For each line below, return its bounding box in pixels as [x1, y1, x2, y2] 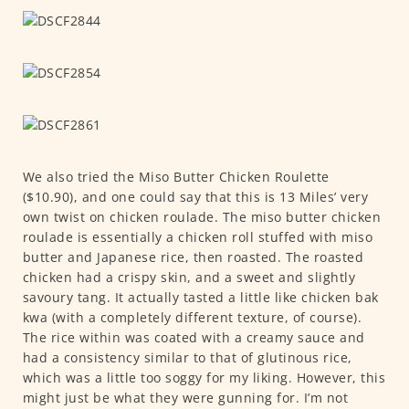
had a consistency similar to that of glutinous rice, [22, 348, 352, 366]
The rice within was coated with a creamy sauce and [22, 328, 365, 346]
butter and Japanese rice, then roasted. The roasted [22, 247, 363, 266]
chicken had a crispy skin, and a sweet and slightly [22, 267, 355, 286]
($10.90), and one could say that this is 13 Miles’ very [22, 187, 368, 205]
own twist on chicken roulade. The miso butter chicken [22, 207, 381, 225]
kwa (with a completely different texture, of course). [22, 308, 362, 326]
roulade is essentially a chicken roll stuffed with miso [22, 227, 372, 246]
